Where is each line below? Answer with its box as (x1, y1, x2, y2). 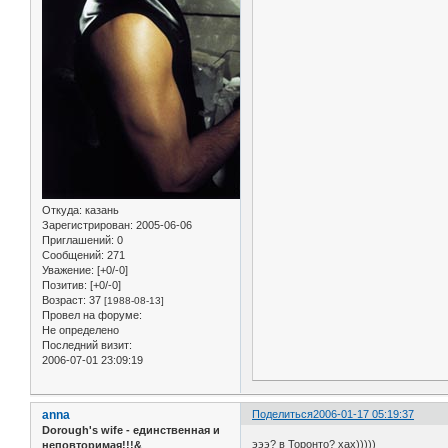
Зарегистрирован (42, 219, 130, 232)
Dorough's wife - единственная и (42, 424, 220, 437)
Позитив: (42, 279, 87, 292)
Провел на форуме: (42, 309, 142, 322)
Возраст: (42, 294, 86, 307)
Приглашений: (42, 234, 114, 247)
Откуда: (42, 204, 82, 217)
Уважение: (42, 264, 94, 277)
